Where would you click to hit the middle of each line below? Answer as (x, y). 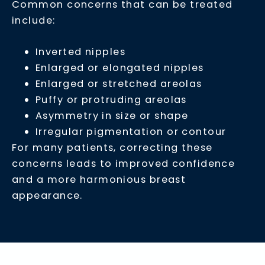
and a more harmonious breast (99, 180)
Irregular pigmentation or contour (131, 132)
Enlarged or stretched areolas (119, 84)
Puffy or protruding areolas (111, 100)
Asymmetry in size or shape (112, 116)
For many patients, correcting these (112, 148)
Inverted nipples (81, 52)
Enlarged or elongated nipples (120, 68)
